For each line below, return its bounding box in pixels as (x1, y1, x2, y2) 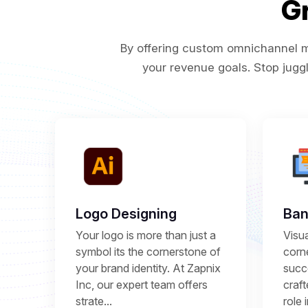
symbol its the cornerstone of (76, 245, 221, 258)
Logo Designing (76, 206, 177, 222)
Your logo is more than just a (76, 228, 216, 242)
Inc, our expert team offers (76, 278, 208, 291)
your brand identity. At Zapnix (76, 261, 221, 275)
